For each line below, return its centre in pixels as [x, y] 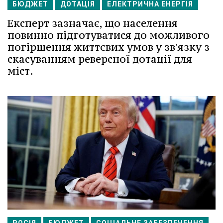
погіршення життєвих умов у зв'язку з [109, 47]
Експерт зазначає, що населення [93, 23]
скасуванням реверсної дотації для [100, 59]
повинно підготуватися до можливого [109, 35]
